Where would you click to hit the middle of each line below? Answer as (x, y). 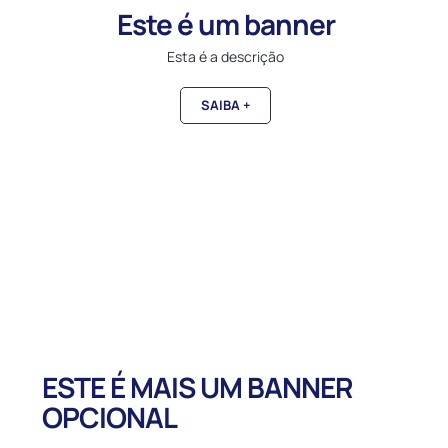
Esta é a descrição (225, 56)
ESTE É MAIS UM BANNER (197, 387)
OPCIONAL (109, 417)
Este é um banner (225, 23)
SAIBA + (225, 104)
